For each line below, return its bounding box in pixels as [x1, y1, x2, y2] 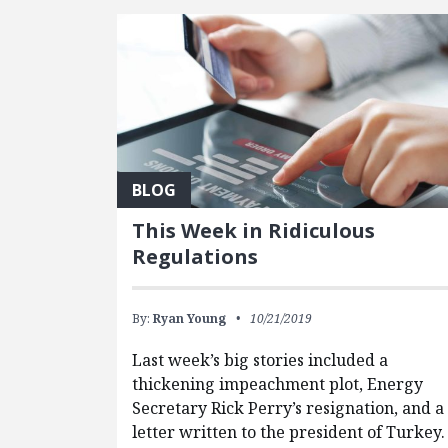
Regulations [132, 243, 274, 271]
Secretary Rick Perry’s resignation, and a [132, 397, 445, 420]
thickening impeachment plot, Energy [132, 373, 424, 396]
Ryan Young [153, 310, 227, 328]
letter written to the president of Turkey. [132, 421, 446, 444]
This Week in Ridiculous [132, 217, 376, 245]
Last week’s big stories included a [132, 349, 389, 372]
